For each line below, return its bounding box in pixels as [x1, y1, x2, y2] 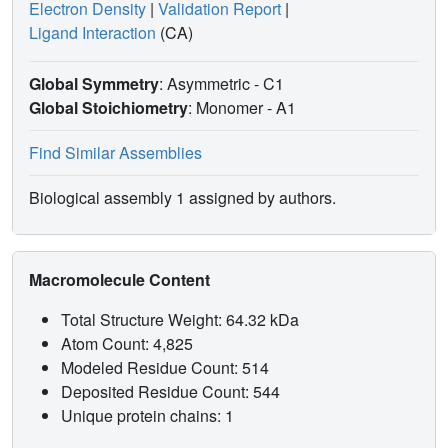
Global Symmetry [29, 72, 159, 96]
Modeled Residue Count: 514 [61, 356, 273, 380]
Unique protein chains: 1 [61, 404, 234, 428]
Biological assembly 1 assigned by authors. [29, 186, 336, 210]
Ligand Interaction [29, 21, 156, 45]
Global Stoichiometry [29, 96, 188, 120]
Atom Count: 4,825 [61, 332, 197, 356]
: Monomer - [188, 96, 276, 120]
